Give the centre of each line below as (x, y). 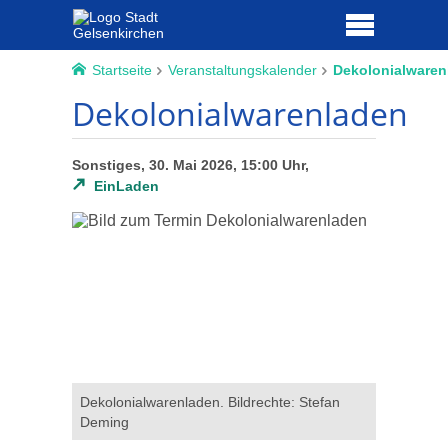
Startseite (121, 70)
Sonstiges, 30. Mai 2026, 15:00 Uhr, (190, 165)
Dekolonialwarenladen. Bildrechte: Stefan (210, 401)
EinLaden (127, 186)
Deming (105, 421)
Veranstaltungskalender (242, 70)
